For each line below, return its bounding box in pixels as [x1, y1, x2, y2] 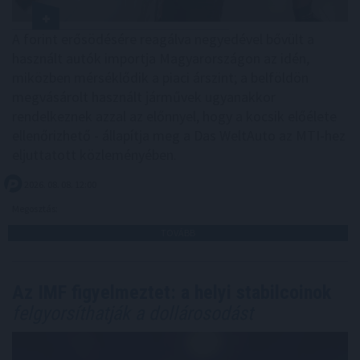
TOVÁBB [161, 226, 195, 239]
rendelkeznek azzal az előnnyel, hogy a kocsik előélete [12, 106, 337, 125]
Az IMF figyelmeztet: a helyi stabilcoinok [12, 280, 331, 304]
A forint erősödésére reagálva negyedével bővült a [12, 29, 314, 48]
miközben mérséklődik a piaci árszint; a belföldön [12, 67, 309, 87]
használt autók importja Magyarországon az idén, [12, 48, 309, 67]
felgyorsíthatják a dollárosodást [12, 301, 253, 325]
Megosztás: [12, 202, 59, 215]
